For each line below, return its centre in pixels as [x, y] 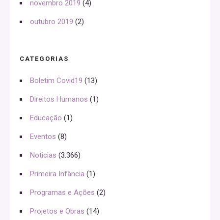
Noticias [43, 155]
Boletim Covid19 [56, 80]
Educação [46, 118]
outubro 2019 [52, 21]
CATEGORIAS [44, 58]
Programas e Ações [62, 192]
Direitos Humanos [59, 99]
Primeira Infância [57, 174]
